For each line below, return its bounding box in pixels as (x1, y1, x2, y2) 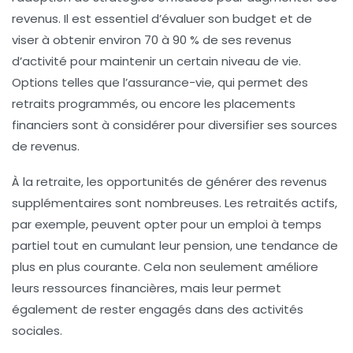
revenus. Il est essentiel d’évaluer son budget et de (12, 9, 312, 27)
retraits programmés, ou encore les (12, 95, 224, 112)
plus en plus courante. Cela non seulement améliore (12, 258, 318, 275)
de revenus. (12, 137, 80, 154)
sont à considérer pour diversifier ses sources (69, 116, 337, 133)
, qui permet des (212, 73, 308, 91)
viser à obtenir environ (12, 31, 144, 48)
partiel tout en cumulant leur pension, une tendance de (12, 236, 338, 254)
